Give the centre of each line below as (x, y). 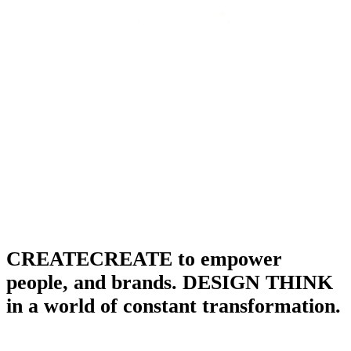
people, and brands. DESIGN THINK (170, 282)
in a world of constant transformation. (174, 306)
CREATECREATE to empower (144, 259)
